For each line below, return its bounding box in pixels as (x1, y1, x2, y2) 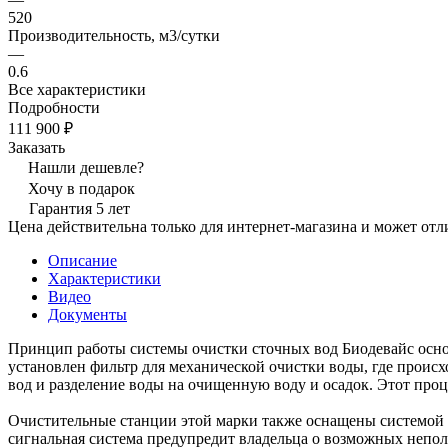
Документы (48, 305, 127, 323)
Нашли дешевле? (28, 158, 144, 176)
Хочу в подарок (28, 179, 135, 197)
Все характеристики (8, 80, 146, 98)
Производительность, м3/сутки (8, 26, 220, 44)
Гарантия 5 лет (29, 199, 130, 217)
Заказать (8, 138, 65, 156)
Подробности (8, 98, 100, 116)
